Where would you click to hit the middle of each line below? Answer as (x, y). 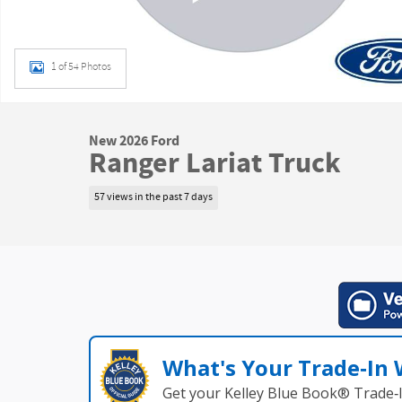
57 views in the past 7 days (153, 197)
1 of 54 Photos (81, 67)
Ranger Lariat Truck (215, 164)
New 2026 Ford (134, 141)
